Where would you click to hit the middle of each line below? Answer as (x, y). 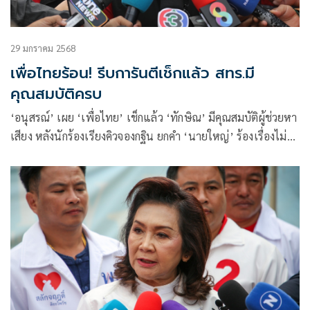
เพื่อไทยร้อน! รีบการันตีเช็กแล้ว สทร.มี (133, 73)
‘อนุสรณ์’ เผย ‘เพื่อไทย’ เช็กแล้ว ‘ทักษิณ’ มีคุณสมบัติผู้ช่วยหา (89, 117)
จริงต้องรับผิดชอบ (51, 154)
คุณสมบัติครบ (56, 93)
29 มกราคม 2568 (43, 48)
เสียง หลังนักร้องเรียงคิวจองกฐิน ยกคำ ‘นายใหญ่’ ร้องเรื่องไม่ (149, 136)
